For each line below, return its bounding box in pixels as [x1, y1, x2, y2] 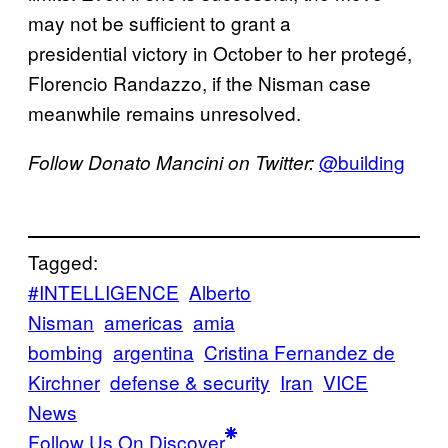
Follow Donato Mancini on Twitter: [28, 148, 319, 175]
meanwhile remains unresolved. [28, 98, 306, 126]
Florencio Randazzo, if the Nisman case [28, 68, 371, 96]
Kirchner [28, 368, 100, 396]
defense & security [110, 368, 270, 396]
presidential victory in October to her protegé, [28, 38, 412, 66]
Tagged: [28, 248, 98, 276]
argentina [113, 338, 194, 366]
